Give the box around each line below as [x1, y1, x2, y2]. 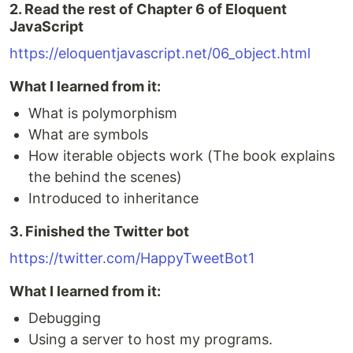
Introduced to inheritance [28, 190, 199, 207]
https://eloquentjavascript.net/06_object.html [9, 45, 310, 62]
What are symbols [28, 126, 148, 143]
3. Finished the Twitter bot [9, 223, 189, 240]
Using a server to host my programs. [28, 331, 273, 348]
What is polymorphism [28, 105, 177, 122]
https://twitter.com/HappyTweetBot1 [9, 250, 255, 267]
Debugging [28, 310, 101, 327]
